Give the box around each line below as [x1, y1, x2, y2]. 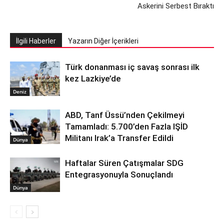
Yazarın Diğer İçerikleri [68, 37, 138, 45]
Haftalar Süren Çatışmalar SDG [65, 158, 183, 168]
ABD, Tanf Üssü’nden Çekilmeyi [65, 110, 184, 120]
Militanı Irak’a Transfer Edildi [65, 133, 173, 143]
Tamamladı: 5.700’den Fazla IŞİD [65, 121, 188, 132]
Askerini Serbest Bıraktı [137, 1, 214, 11]
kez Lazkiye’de [65, 73, 121, 84]
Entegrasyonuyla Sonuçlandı [65, 169, 173, 180]
